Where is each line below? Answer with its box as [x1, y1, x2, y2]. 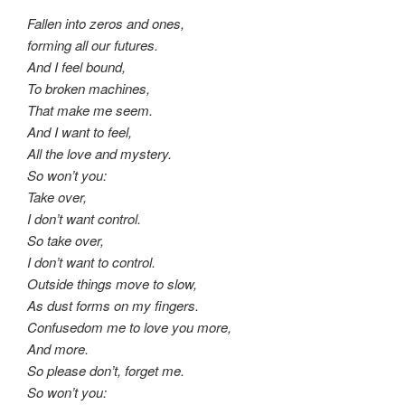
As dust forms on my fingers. [27, 296, 199, 316]
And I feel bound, [27, 57, 126, 77]
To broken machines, [27, 79, 150, 99]
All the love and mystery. [27, 144, 172, 164]
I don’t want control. [27, 209, 141, 229]
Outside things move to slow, [27, 274, 197, 294]
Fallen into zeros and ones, [27, 14, 184, 33]
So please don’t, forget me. [27, 361, 184, 381]
